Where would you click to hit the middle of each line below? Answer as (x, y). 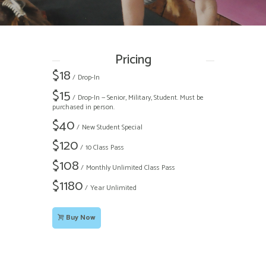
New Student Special (112, 127)
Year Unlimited (113, 188)
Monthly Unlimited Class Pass (130, 168)
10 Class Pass (104, 148)
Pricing (133, 60)
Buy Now (80, 218)
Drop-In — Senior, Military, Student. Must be (140, 98)
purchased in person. (83, 107)
